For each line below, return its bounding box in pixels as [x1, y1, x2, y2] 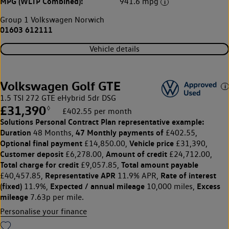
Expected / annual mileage [50, 180, 145, 191]
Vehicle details [89, 44, 140, 54]
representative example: [116, 116, 204, 127]
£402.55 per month [62, 106, 132, 116]
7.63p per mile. [28, 192, 84, 202]
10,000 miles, [145, 181, 197, 191]
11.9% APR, [116, 170, 161, 180]
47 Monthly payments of [76, 127, 164, 138]
